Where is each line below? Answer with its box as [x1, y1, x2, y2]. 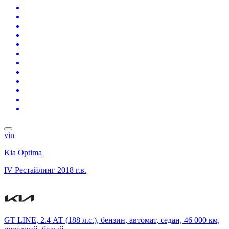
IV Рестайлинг [4, 165, 55, 174]
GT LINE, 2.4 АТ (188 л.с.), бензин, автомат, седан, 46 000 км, [4, 215, 220, 224]
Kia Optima [4, 148, 42, 157]
